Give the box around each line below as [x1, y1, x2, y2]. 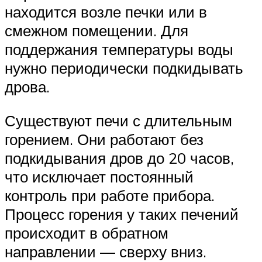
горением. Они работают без [5, 129, 204, 149]
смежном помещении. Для [5, 21, 188, 40]
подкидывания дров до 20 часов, [5, 148, 234, 167]
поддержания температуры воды [5, 40, 233, 59]
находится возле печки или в [5, 2, 207, 22]
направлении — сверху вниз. [5, 242, 206, 261]
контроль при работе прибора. [5, 185, 215, 205]
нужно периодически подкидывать [5, 58, 243, 78]
